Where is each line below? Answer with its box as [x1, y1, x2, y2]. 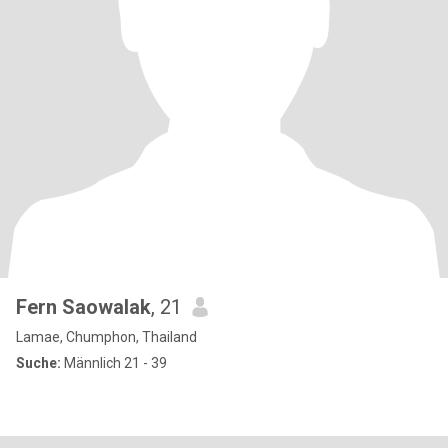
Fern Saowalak [16, 295, 151, 319]
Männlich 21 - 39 [61, 355, 167, 371]
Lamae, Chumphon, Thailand [16, 329, 197, 345]
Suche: [16, 355, 61, 371]
